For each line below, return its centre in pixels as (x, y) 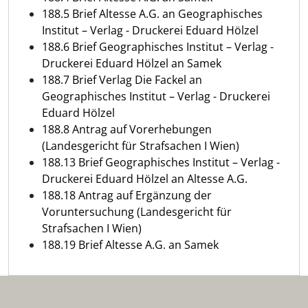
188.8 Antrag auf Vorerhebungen (127, 129)
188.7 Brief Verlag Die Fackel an (122, 79)
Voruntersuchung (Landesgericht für (137, 211)
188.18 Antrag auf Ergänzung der (127, 195)
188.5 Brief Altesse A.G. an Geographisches (152, 13)
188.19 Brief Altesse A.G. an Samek (130, 244)
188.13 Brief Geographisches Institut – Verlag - (161, 162)
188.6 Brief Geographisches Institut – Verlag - (158, 46)
